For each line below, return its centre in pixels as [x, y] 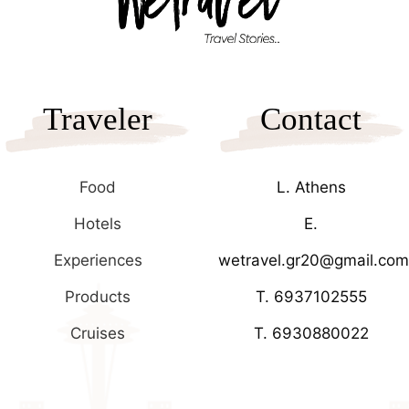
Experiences [98, 260]
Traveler [98, 119]
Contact [311, 119]
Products [98, 296]
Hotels [98, 223]
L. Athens [311, 187]
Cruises [98, 333]
